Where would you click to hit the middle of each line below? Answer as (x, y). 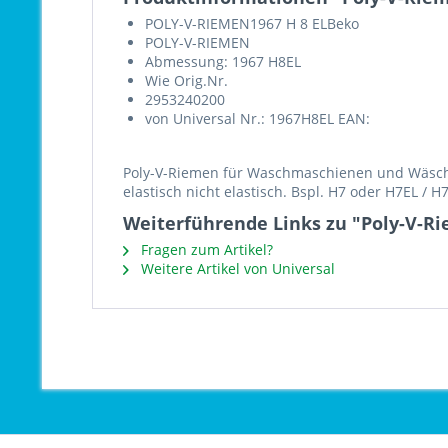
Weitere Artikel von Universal (236, 268)
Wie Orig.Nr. (186, 80)
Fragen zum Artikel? (205, 249)
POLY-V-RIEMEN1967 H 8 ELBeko (252, 23)
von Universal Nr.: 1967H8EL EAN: (257, 118)
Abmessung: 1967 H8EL (223, 61)
